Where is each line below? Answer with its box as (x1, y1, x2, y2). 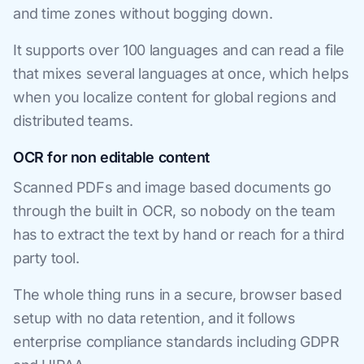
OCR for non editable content (13, 148, 210, 166)
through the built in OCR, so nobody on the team (13, 201, 336, 219)
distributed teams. (13, 111, 133, 129)
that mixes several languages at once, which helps (13, 64, 349, 82)
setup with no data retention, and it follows (13, 309, 296, 327)
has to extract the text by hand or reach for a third (13, 225, 344, 243)
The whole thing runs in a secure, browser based (13, 285, 342, 303)
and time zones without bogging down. (13, 4, 273, 22)
